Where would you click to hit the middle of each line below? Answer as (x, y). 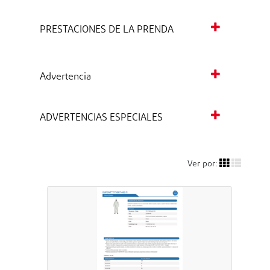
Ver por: (202, 164)
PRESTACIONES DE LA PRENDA (107, 30)
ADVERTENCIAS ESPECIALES (101, 118)
